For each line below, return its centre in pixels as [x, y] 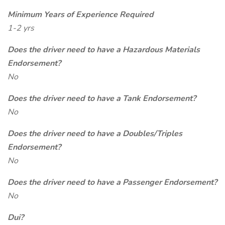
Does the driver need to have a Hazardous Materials [104, 50]
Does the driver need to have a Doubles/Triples [95, 134]
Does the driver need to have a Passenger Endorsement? [112, 182]
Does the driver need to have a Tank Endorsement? [102, 98]
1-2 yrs [21, 28]
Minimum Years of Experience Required [81, 15]
